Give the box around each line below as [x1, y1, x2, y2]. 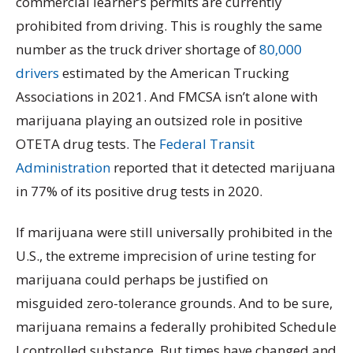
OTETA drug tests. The [16, 135, 159, 154]
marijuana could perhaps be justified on [16, 269, 268, 288]
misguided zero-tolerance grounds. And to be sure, [16, 293, 333, 312]
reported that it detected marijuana [110, 158, 336, 177]
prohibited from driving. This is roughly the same [16, 17, 322, 35]
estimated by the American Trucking [59, 64, 289, 83]
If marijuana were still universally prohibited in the [16, 222, 333, 241]
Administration [16, 158, 110, 177]
